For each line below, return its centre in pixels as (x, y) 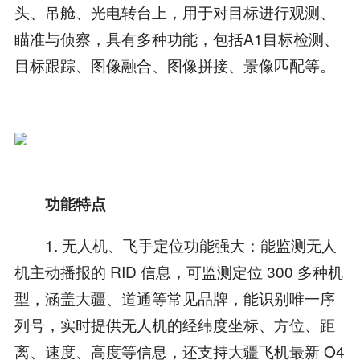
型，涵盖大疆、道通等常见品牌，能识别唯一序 (174, 298)
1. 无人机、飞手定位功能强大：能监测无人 (175, 245)
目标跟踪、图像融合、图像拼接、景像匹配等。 (174, 64)
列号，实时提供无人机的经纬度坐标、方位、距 (174, 325)
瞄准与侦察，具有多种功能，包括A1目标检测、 (176, 38)
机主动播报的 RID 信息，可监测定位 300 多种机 (178, 272)
